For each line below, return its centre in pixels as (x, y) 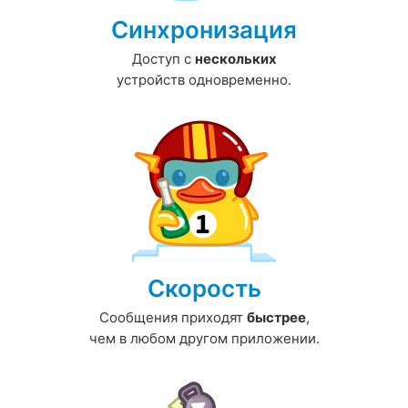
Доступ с (163, 59)
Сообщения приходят (173, 318)
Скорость (204, 289)
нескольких (235, 59)
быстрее (276, 318)
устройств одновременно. (204, 80)
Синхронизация (204, 30)
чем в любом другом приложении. (204, 339)
